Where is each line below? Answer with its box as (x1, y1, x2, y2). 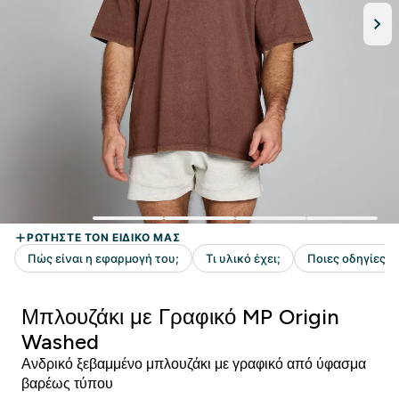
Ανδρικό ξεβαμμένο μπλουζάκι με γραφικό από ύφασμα (21, 356, 366, 371)
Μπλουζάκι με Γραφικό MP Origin (21, 305, 339, 329)
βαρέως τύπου (21, 376, 113, 391)
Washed (21, 330, 99, 354)
